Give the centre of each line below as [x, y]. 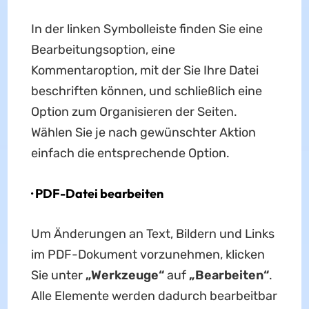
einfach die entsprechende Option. [130, 153]
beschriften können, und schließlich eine [146, 91]
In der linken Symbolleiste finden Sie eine [147, 29]
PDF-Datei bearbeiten [99, 194]
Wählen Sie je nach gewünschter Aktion [143, 133]
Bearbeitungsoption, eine [103, 50]
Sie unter [57, 276]
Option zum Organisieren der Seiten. [134, 112]
